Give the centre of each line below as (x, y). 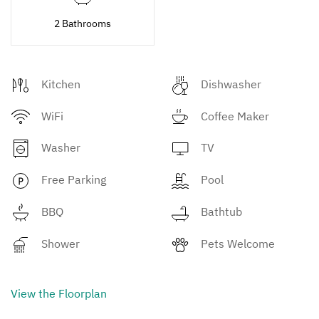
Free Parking (74, 180)
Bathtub (221, 212)
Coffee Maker (235, 116)
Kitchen (61, 84)
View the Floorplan (59, 293)
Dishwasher (231, 84)
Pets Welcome (238, 244)
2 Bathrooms (82, 23)
